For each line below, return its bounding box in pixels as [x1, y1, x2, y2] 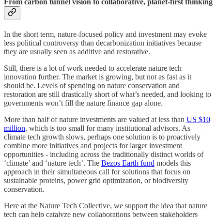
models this [155, 158, 191, 167]
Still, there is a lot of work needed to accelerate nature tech [4, 63, 182, 72]
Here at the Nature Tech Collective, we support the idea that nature [4, 201, 207, 210]
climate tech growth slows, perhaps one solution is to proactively [4, 132, 201, 141]
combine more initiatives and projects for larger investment [4, 141, 182, 150]
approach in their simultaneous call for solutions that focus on [4, 167, 190, 176]
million [4, 124, 25, 132]
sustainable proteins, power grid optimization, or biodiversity [4, 176, 188, 185]
